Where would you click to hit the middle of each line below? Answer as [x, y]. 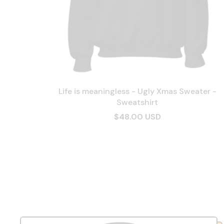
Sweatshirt [137, 102]
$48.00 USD [137, 117]
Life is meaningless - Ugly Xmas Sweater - [137, 91]
